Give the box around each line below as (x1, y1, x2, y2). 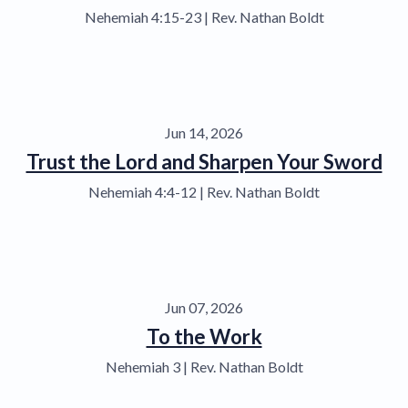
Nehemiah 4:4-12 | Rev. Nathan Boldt (88, 182, 320, 200)
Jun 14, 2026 (165, 123, 243, 141)
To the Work (146, 323, 262, 349)
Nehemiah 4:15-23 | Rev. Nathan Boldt (84, 7, 324, 25)
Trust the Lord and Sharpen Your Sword (25, 148, 382, 174)
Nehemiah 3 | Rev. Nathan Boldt (105, 357, 303, 375)
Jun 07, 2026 (165, 298, 243, 316)
